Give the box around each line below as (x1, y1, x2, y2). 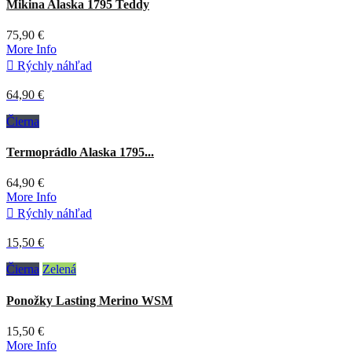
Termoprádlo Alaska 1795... (6, 145, 154, 159)
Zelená (42, 262, 76, 277)
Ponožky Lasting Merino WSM (6, 293, 173, 307)
